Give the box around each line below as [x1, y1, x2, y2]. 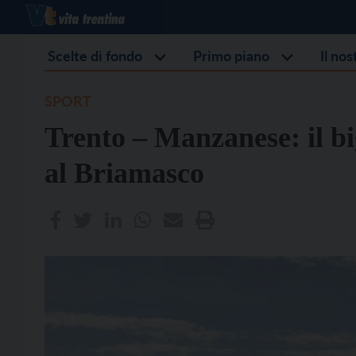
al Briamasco [44, 157, 204, 189]
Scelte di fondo [48, 47, 142, 64]
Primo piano [193, 47, 269, 64]
